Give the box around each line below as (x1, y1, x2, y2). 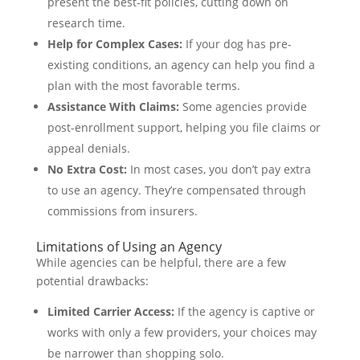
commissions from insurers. (47, 202, 198, 219)
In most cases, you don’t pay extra (126, 161, 311, 177)
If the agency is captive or (174, 303, 315, 319)
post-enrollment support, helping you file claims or (47, 119, 321, 135)
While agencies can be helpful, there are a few (35, 254, 286, 270)
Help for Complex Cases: (47, 35, 182, 51)
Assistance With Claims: (47, 98, 179, 114)
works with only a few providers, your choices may (47, 324, 317, 340)
